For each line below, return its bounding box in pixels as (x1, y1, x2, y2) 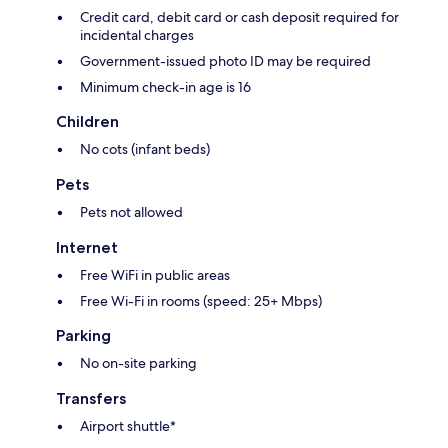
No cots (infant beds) (80, 140, 210, 159)
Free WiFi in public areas (80, 266, 230, 285)
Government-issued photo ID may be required (80, 52, 371, 71)
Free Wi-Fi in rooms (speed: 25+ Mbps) (80, 292, 322, 311)
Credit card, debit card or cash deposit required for (80, 8, 399, 27)
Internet (56, 238, 118, 258)
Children (56, 112, 119, 132)
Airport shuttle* (80, 417, 176, 436)
